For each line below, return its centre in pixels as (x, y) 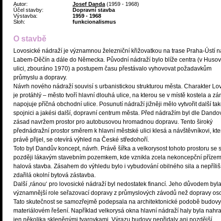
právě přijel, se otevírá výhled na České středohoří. (81, 140)
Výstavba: (25, 16)
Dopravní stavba (94, 10)
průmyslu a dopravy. (40, 77)
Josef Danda (89, 4)
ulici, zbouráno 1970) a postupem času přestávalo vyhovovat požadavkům (112, 69)
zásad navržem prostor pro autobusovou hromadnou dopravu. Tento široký (113, 122)
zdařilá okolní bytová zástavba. (55, 175)
